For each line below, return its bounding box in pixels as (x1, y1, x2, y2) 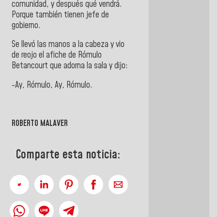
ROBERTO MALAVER (12, 117, 68, 129)
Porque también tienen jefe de (12, 9, 109, 21)
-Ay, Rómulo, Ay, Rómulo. (12, 79, 93, 91)
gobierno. (12, 19, 41, 31)
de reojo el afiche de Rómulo (12, 49, 102, 62)
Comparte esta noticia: (15, 147, 121, 164)
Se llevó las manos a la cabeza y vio (12, 39, 124, 51)
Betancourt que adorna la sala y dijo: (12, 60, 128, 72)
